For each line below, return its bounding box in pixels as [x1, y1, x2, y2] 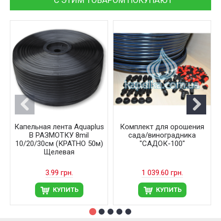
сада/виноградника [128, 130, 196, 140]
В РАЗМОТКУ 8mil [29, 130, 89, 140]
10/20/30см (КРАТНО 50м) [15, 139, 103, 148]
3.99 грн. [45, 168, 73, 177]
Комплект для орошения [120, 122, 204, 131]
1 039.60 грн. [141, 168, 183, 177]
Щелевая [43, 147, 74, 156]
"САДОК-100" [139, 139, 185, 148]
